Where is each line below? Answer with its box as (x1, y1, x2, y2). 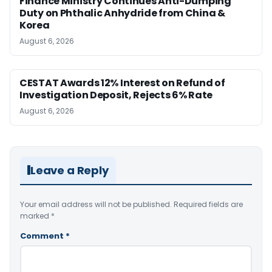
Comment (20, 229, 66, 242)
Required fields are (174, 199, 243, 209)
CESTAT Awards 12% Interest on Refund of (19, 75, 225, 90)
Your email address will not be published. (20, 199, 172, 209)
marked (20, 210, 51, 221)
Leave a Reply (30, 162, 109, 178)
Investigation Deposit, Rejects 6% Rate (19, 87, 213, 102)
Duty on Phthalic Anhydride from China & (19, 5, 225, 20)
